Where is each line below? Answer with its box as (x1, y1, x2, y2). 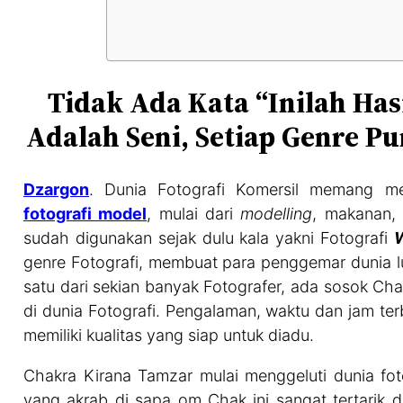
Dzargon (23, 180, 89, 200)
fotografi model (23, 204, 148, 224)
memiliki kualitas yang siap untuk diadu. (23, 326, 314, 345)
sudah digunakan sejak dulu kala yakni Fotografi (23, 228, 394, 248)
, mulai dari (147, 204, 241, 224)
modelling (240, 204, 313, 224)
